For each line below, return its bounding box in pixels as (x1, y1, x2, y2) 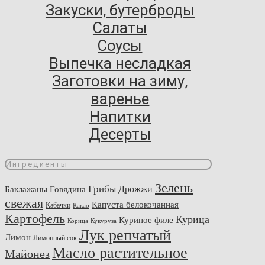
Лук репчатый (79, 226, 171, 244)
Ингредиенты (6, 159, 68, 169)
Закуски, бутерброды (45, 1, 195, 20)
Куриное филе (119, 214, 173, 225)
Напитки (89, 108, 151, 126)
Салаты (92, 19, 147, 37)
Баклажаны (5, 184, 47, 194)
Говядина (50, 183, 86, 194)
